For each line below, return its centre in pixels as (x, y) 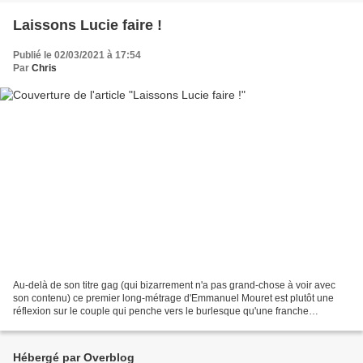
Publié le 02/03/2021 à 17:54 (77, 56)
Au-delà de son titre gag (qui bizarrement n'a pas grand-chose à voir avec (174, 285)
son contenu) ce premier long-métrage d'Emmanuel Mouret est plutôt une (173, 298)
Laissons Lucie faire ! (88, 26)
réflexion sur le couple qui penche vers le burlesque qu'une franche (161, 311)
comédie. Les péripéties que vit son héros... (108, 324)
